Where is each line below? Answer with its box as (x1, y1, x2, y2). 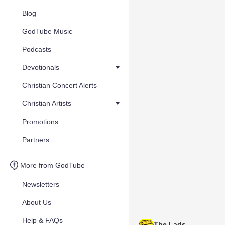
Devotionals (22, 63, 59, 71)
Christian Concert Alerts (22, 81, 97, 89)
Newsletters (22, 180, 59, 188)
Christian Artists (22, 99, 71, 107)
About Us (22, 198, 51, 206)
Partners (22, 136, 49, 144)
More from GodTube (20, 161, 85, 169)
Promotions (22, 118, 58, 126)
